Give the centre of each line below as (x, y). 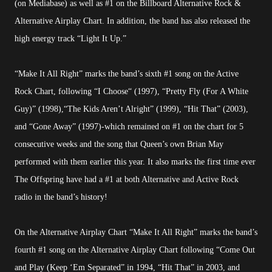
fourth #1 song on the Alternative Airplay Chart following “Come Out (135, 250)
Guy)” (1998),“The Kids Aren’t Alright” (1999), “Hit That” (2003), (131, 109)
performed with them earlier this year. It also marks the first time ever (135, 162)
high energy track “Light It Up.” (70, 39)
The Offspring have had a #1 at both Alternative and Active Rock (127, 180)
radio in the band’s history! (61, 197)
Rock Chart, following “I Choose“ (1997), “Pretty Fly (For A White (131, 92)
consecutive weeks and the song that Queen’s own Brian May (119, 144)
